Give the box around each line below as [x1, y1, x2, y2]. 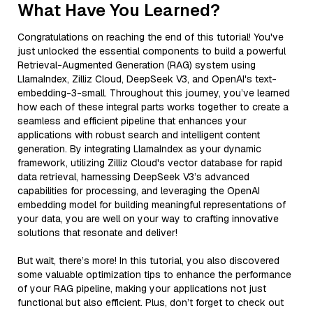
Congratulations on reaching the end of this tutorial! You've [17, 30, 284, 43]
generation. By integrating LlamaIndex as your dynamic [17, 142, 261, 155]
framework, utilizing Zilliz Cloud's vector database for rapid [17, 156, 282, 169]
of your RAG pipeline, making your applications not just [17, 282, 266, 295]
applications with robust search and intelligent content [17, 128, 260, 141]
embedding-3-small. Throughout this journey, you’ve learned [17, 86, 290, 99]
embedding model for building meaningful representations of [17, 198, 286, 211]
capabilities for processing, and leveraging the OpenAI [17, 184, 260, 197]
